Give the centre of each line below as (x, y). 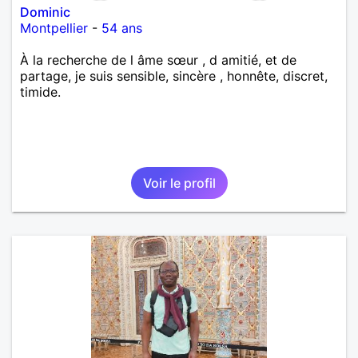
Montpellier (54, 28)
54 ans (122, 28)
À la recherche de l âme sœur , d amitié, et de (158, 60)
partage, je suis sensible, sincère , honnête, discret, (174, 76)
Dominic (45, 12)
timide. (40, 91)
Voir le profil (179, 183)
